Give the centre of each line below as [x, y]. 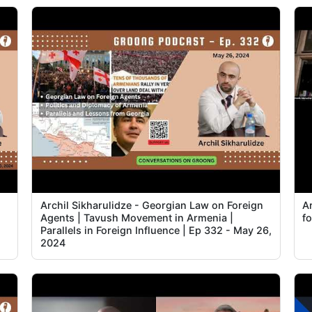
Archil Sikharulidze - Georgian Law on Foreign [151, 205]
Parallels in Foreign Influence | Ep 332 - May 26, [156, 231]
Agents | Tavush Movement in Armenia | [136, 218]
